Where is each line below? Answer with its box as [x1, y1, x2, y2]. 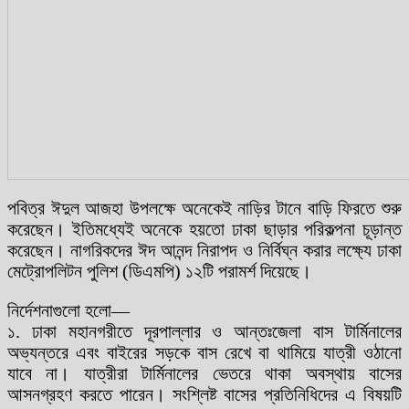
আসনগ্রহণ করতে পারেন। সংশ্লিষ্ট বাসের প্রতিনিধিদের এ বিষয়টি [7, 383, 402, 404]
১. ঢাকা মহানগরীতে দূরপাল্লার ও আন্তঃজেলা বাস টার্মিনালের [7, 320, 402, 341]
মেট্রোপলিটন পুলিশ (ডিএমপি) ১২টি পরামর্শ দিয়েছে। [7, 260, 311, 281]
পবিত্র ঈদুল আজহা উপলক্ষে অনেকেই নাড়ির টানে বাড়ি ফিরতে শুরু [7, 197, 402, 218]
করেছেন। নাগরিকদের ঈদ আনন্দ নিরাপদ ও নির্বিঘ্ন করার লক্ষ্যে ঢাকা [7, 239, 402, 260]
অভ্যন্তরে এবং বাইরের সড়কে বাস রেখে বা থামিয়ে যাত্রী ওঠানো [7, 341, 402, 362]
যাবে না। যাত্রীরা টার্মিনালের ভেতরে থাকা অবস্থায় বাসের [7, 362, 402, 383]
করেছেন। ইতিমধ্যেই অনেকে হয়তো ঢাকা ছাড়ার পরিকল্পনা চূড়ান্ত [7, 218, 402, 239]
